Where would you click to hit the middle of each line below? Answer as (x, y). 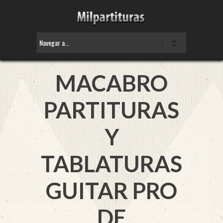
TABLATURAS (111, 164)
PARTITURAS (111, 110)
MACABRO (111, 83)
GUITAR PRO (111, 191)
